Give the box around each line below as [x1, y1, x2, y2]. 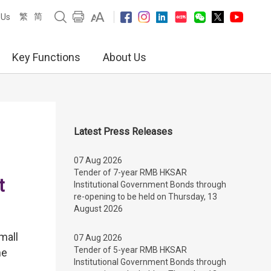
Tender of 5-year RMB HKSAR [74, 245, 187, 255]
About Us [103, 51, 146, 64]
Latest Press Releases [74, 126, 172, 137]
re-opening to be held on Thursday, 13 [74, 192, 217, 201]
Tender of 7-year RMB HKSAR [74, 168, 187, 177]
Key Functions [12, 51, 80, 64]
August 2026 [74, 204, 123, 214]
